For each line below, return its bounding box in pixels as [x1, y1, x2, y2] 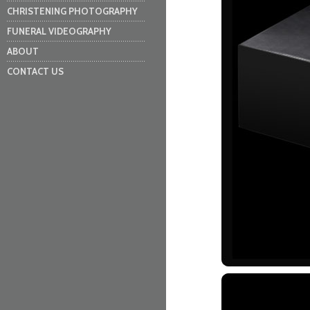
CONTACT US [7, 66, 64, 77]
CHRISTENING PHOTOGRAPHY [7, 6, 138, 17]
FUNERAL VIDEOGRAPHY [7, 26, 111, 37]
